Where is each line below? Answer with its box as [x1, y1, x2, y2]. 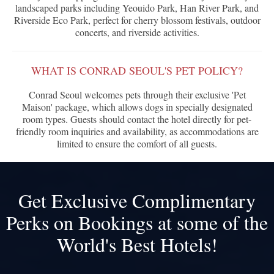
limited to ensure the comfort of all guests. [57, 137, 217, 150]
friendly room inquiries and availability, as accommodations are [15, 125, 259, 138]
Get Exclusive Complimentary [18, 187, 256, 214]
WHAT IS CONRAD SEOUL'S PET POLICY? [31, 63, 243, 78]
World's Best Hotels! [56, 231, 218, 258]
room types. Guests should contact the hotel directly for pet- [23, 113, 251, 126]
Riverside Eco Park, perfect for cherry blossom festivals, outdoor [13, 13, 261, 27]
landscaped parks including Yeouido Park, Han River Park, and [15, 1, 259, 15]
